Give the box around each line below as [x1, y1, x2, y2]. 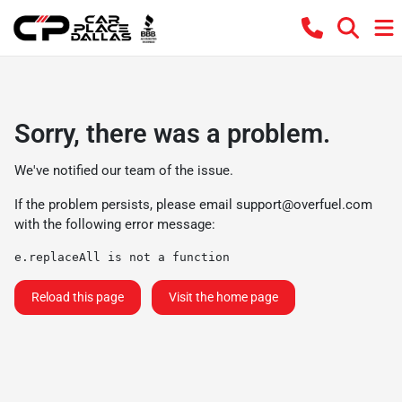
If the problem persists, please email [14, 197, 236, 213]
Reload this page [31, 290, 124, 304]
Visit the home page [169, 290, 278, 304]
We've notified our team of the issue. [14, 162, 233, 179]
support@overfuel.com [236, 197, 372, 213]
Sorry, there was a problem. [14, 118, 330, 149]
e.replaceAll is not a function [14, 250, 230, 264]
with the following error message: [14, 216, 215, 232]
